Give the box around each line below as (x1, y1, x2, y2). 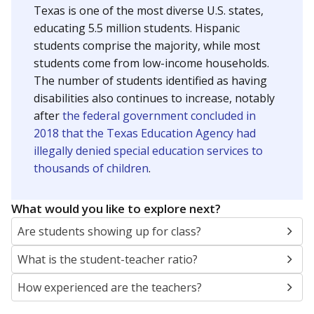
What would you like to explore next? (11, 200, 221, 217)
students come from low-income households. (34, 55, 269, 71)
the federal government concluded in (62, 108, 256, 123)
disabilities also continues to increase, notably (34, 90, 275, 106)
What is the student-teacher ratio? (18, 252, 198, 267)
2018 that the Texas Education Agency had (34, 125, 256, 141)
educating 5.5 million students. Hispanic (34, 20, 240, 36)
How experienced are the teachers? (18, 280, 202, 295)
